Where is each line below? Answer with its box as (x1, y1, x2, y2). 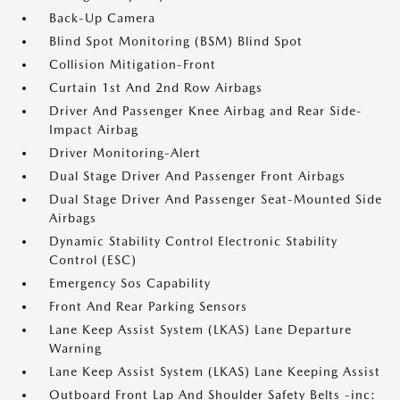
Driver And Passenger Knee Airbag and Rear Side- (49, 104, 362, 118)
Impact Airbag (49, 122, 138, 137)
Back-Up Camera (49, 11, 155, 25)
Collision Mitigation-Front (49, 57, 216, 71)
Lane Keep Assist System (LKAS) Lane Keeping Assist (49, 364, 380, 379)
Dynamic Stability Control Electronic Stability (49, 234, 337, 248)
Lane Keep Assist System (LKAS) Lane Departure (49, 322, 352, 337)
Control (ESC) (49, 253, 137, 267)
